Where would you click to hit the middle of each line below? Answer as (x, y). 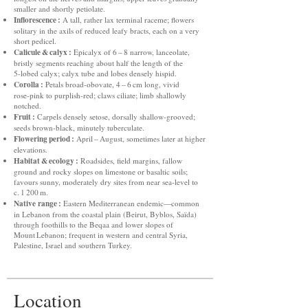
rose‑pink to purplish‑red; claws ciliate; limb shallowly (100, 95)
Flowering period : (44, 139)
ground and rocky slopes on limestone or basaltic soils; (101, 172)
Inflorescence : (37, 20)
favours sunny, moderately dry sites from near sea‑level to (106, 182)
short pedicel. (35, 41)
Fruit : (24, 117)
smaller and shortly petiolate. (59, 9)
